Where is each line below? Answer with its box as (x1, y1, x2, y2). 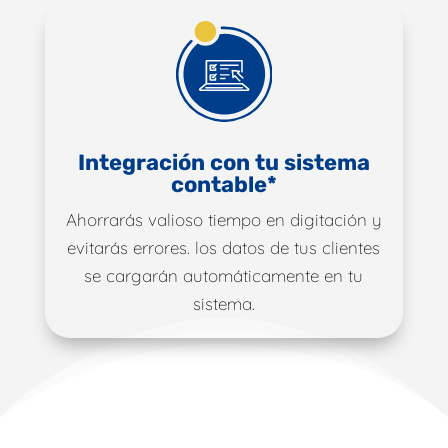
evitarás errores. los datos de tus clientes (67, 236, 381, 258)
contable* (170, 170, 277, 198)
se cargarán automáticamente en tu (84, 264, 364, 286)
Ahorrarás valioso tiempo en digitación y (65, 208, 382, 230)
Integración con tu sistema (77, 148, 370, 176)
